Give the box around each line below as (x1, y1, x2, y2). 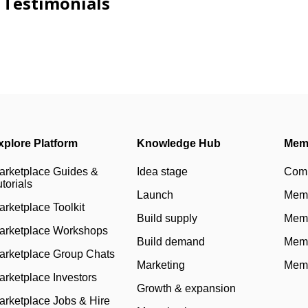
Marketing (137, 259, 186, 271)
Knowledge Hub (137, 137, 221, 149)
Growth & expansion (137, 283, 236, 294)
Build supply (137, 212, 198, 224)
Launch (137, 189, 174, 201)
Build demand (137, 236, 206, 247)
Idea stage (137, 166, 188, 177)
